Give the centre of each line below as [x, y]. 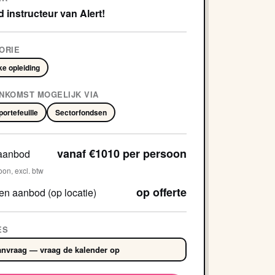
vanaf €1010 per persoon [122, 153]
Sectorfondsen [81, 112]
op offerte [161, 192]
